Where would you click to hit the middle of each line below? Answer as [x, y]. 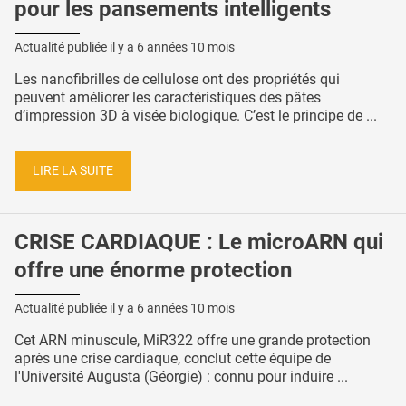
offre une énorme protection [153, 270]
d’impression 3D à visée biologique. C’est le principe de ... [196, 116]
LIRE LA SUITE [73, 170]
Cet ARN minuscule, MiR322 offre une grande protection [193, 341]
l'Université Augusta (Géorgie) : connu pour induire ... [181, 377]
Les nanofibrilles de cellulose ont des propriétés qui [177, 80]
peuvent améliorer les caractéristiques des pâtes [168, 98]
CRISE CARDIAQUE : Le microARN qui [199, 242]
